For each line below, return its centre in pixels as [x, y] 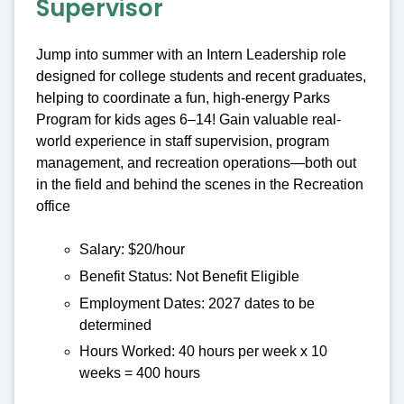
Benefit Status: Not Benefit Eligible [189, 276]
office [53, 207]
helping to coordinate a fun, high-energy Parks [183, 98]
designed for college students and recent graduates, [201, 77]
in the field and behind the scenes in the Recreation [200, 185]
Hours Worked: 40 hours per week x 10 [203, 352]
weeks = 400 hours [140, 373]
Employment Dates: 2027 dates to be [197, 303]
